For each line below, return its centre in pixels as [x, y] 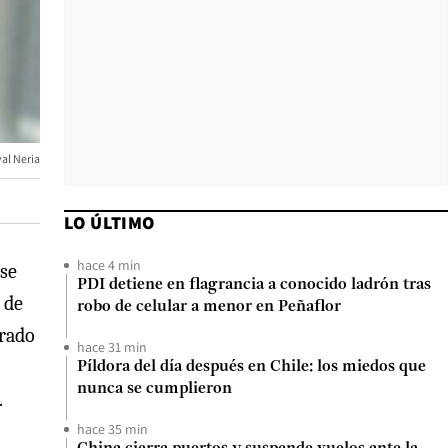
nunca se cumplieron [154, 389]
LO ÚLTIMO [109, 222]
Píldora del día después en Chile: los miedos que [251, 367]
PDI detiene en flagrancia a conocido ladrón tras [254, 285]
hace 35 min [112, 429]
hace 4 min [109, 265]
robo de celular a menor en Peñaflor [209, 307]
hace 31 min [112, 347]
